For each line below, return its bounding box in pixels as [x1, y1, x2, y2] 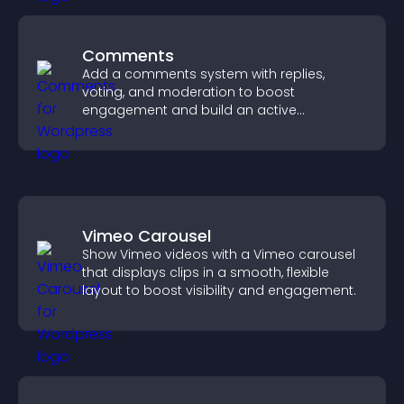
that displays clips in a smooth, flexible [82, 263, 329, 281]
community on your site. [82, 119, 239, 137]
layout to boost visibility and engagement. [82, 281, 356, 299]
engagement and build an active [82, 101, 297, 119]
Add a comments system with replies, [82, 65, 325, 83]
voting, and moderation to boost [82, 83, 295, 101]
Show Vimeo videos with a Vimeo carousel [82, 245, 355, 263]
